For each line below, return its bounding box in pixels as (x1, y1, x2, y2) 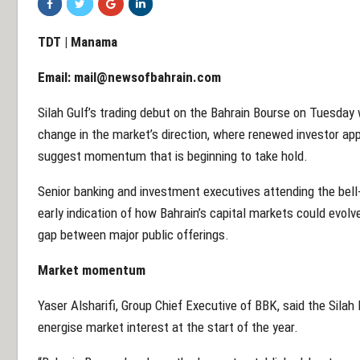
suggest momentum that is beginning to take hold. (38, 147, 308, 164)
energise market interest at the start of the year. (38, 318, 298, 335)
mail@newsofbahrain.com (74, 68, 221, 85)
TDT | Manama (38, 33, 117, 50)
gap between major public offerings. (38, 226, 229, 243)
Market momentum (38, 261, 145, 278)
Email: (38, 68, 74, 85)
